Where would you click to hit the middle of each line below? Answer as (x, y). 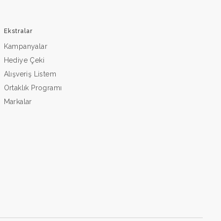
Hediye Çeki (24, 60)
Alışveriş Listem (30, 74)
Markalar (18, 101)
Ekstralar (18, 31)
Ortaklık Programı (33, 88)
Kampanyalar (26, 46)
